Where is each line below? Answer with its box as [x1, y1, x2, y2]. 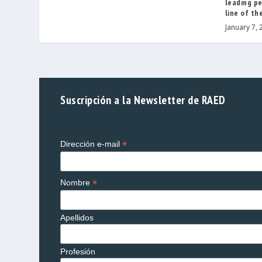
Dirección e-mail [60, 139, 123, 149]
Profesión [60, 247, 96, 257]
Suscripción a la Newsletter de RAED [60, 92, 226, 108]
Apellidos [60, 213, 94, 223]
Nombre [60, 178, 93, 188]
